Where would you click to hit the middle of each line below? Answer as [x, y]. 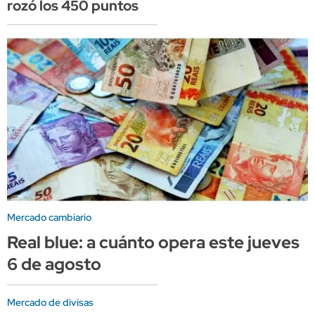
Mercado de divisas [50, 303]
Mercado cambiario [49, 218]
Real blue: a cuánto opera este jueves [153, 243]
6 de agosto [54, 264]
